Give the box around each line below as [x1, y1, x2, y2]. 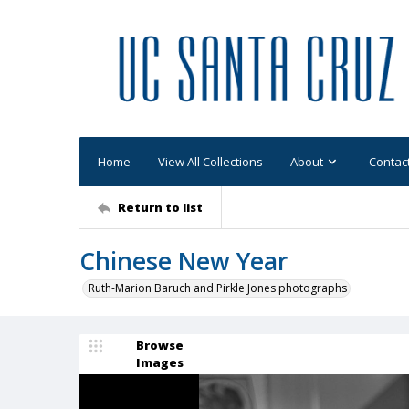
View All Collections [158, 152, 263, 170]
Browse [136, 337, 184, 353]
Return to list [118, 198, 203, 215]
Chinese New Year [79, 245, 288, 278]
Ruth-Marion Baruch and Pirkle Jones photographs [89, 280, 347, 296]
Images [136, 354, 184, 371]
